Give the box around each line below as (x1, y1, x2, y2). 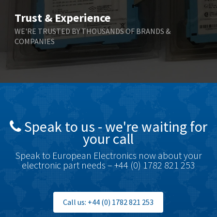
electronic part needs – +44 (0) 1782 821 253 (21, 159, 195, 171)
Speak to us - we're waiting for (21, 117, 207, 136)
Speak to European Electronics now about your (15, 149, 202, 161)
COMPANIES (15, 36, 55, 46)
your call (83, 129, 134, 148)
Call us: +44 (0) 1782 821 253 (63, 197, 154, 207)
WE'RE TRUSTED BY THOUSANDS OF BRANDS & (15, 26, 170, 36)
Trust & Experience (15, 10, 110, 25)
